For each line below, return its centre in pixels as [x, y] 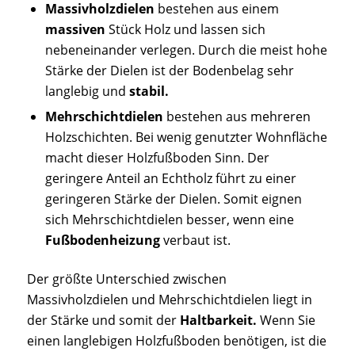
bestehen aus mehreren [237, 117]
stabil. [149, 92]
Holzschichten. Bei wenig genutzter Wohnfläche [186, 137]
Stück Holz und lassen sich [185, 30]
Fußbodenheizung [102, 240]
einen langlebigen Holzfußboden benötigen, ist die [176, 341]
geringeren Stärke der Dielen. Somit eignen [173, 199]
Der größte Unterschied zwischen [126, 279]
